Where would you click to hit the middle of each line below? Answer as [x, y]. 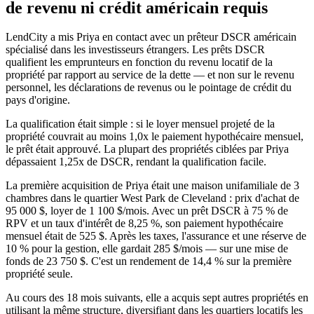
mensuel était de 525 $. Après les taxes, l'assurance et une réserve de [156, 236]
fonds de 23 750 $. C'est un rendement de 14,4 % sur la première [149, 261]
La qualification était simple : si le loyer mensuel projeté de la [140, 124]
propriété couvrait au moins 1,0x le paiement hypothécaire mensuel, [155, 137]
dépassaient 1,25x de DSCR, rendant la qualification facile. [136, 162]
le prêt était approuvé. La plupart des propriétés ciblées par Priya [147, 149]
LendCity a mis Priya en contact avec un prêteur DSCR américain [151, 37]
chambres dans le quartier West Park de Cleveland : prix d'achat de [152, 198]
